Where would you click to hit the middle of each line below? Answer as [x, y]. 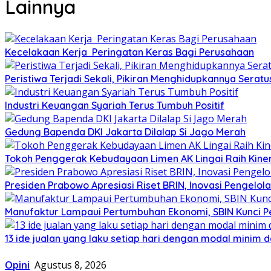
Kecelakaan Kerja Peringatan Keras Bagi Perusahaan [129, 52]
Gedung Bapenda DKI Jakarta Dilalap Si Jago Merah [125, 132]
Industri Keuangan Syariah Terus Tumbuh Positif [115, 105]
